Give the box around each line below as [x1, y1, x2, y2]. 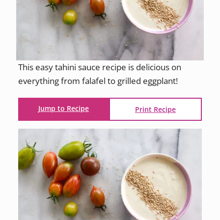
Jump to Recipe [38, 104, 89, 113]
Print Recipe [135, 105, 176, 114]
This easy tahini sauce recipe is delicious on [18, 61, 181, 73]
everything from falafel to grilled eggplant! [18, 75, 178, 86]
